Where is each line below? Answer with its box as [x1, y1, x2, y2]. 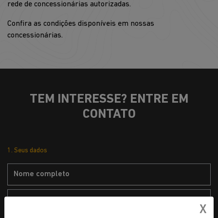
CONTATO [82, 108, 136, 121]
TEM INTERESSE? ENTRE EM [30, 92, 188, 106]
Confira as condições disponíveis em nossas [7, 19, 154, 28]
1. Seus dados [7, 146, 47, 154]
